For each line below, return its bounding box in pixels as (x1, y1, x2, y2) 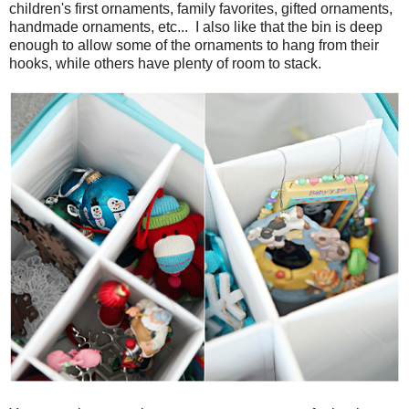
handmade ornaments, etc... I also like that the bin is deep (9, 18, 383, 35)
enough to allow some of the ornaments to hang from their (9, 37, 379, 53)
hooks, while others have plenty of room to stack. (9, 55, 321, 71)
